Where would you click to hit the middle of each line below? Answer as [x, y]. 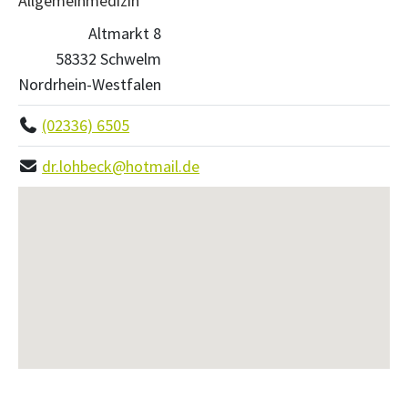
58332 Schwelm [108, 58]
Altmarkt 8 [125, 33]
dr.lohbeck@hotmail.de [121, 166]
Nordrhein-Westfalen [90, 84]
